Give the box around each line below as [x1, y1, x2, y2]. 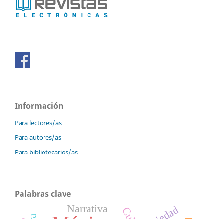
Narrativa [67, 202, 108, 215]
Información [15, 100, 64, 111]
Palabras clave [15, 188, 71, 199]
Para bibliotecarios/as [15, 148, 78, 157]
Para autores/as [15, 133, 61, 142]
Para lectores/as [15, 118, 62, 128]
